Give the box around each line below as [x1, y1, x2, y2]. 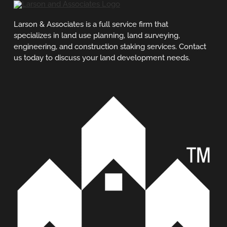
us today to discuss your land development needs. [13, 53, 190, 62]
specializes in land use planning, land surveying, [13, 30, 180, 40]
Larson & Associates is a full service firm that [13, 19, 168, 29]
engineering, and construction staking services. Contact [13, 42, 206, 51]
